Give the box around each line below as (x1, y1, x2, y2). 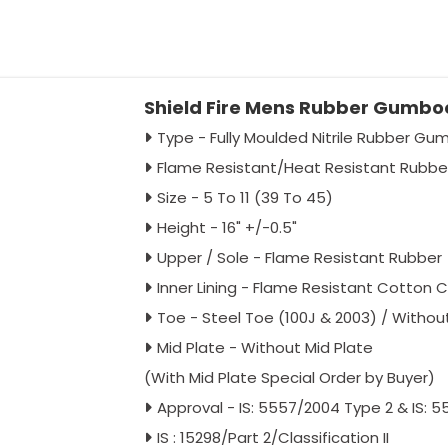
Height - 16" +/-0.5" (156, 217, 297, 238)
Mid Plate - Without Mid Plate (156, 337, 373, 358)
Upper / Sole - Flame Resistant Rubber (156, 247, 442, 268)
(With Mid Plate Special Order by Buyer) (143, 367, 435, 388)
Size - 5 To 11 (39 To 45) (156, 187, 333, 208)
